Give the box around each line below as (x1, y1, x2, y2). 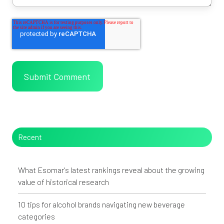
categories (18, 211, 55, 221)
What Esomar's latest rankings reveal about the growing (18, 165, 205, 175)
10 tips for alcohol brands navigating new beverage (18, 199, 185, 209)
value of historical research (18, 177, 109, 187)
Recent (18, 132, 42, 141)
